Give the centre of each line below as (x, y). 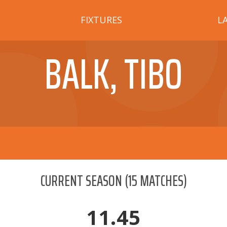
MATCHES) (162, 181)
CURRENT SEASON (81, 181)
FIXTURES (102, 20)
